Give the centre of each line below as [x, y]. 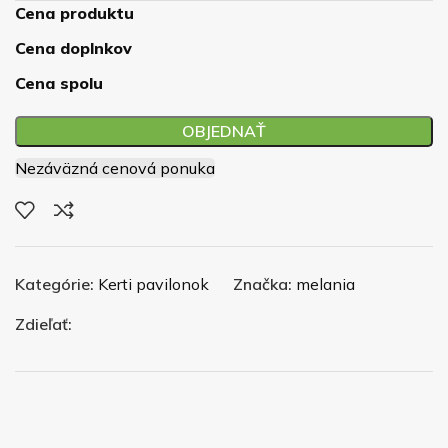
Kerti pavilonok [153, 283]
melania [325, 283]
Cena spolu [59, 82]
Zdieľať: [43, 323]
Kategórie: [54, 283]
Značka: [262, 283]
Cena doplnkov [73, 47]
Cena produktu [74, 12]
